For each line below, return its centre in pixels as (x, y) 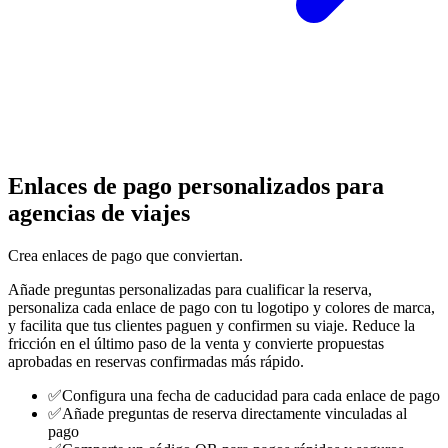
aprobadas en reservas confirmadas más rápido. (156, 361)
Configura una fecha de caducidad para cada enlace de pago (251, 395)
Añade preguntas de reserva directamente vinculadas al (234, 413)
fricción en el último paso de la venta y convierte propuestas (196, 343)
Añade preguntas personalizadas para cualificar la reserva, (190, 289)
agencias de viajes (99, 212)
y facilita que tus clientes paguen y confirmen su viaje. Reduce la (211, 325)
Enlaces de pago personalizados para (196, 185)
